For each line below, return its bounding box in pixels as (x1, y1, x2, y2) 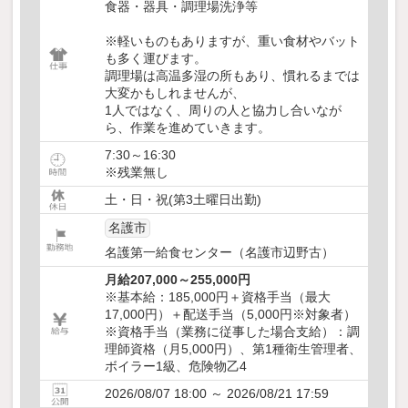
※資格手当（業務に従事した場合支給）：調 (105, 323, 360, 339)
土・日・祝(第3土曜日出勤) (105, 191, 261, 207)
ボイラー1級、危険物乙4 (105, 358, 247, 373)
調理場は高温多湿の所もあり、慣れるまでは (105, 67, 360, 83)
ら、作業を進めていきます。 (105, 119, 270, 135)
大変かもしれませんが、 (105, 85, 245, 100)
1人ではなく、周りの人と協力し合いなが (105, 102, 342, 117)
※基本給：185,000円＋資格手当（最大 (105, 289, 331, 304)
